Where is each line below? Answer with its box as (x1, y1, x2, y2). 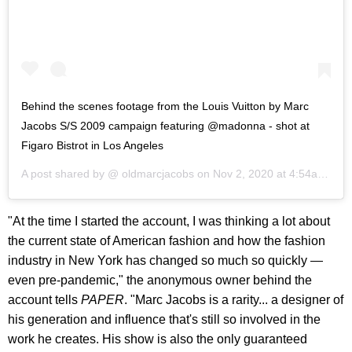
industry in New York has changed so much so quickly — (8, 254, 323, 268)
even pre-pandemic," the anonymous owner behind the (8, 273, 312, 288)
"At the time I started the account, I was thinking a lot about (8, 214, 330, 229)
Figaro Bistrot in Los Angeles (21, 139, 163, 152)
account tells (8, 293, 81, 307)
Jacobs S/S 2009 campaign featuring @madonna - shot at (21, 119, 310, 133)
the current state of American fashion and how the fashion (8, 234, 325, 248)
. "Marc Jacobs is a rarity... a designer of (124, 293, 343, 307)
